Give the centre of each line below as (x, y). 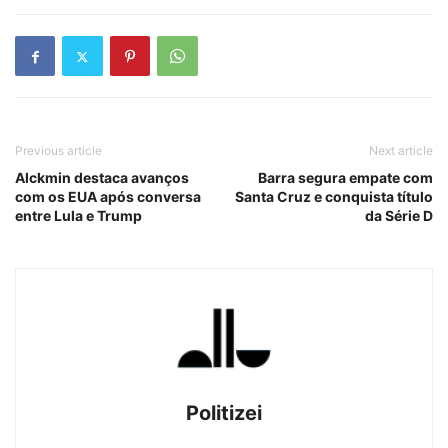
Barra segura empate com (345, 178)
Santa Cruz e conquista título (334, 197)
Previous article (58, 151)
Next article (401, 151)
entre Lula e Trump (78, 216)
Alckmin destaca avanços (102, 178)
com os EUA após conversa (108, 197)
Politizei (224, 413)
